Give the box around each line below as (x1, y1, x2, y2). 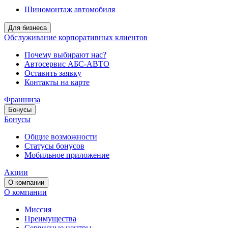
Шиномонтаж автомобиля (24, 5, 115, 14)
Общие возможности (24, 132, 97, 141)
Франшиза (4, 95, 40, 104)
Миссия (24, 205, 51, 214)
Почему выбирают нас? (24, 50, 106, 60)
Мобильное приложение (24, 151, 109, 160)
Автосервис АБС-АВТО (24, 60, 109, 69)
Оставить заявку (24, 69, 81, 78)
